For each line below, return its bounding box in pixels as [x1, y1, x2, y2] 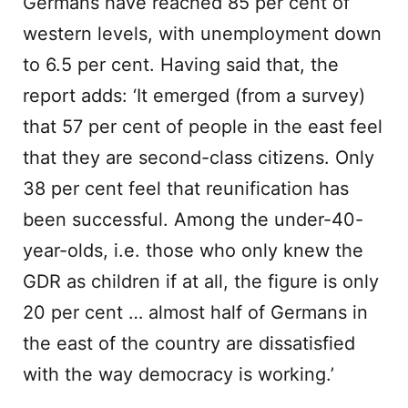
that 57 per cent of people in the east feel [23, 116, 382, 138]
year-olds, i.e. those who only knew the [23, 240, 363, 261]
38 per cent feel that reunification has [23, 178, 349, 199]
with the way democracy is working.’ [23, 363, 334, 385]
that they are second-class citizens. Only [23, 147, 374, 168]
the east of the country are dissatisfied [23, 332, 355, 354]
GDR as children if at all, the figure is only [23, 270, 379, 292]
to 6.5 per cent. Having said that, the [23, 54, 339, 76]
